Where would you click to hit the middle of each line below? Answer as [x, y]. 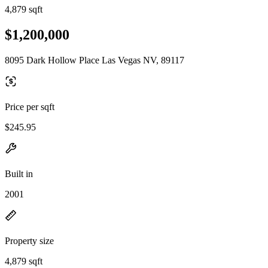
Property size [29, 240]
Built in [19, 173]
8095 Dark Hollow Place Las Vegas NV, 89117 [95, 60]
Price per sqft [30, 106]
